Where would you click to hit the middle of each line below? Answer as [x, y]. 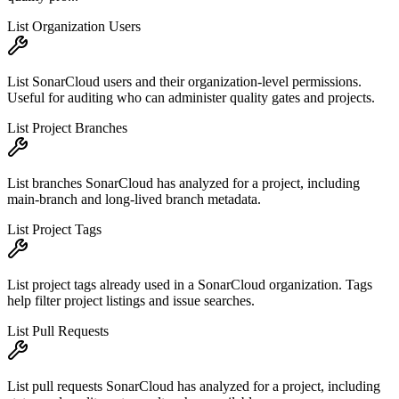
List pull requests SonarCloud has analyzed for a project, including [194, 387]
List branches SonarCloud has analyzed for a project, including [183, 183]
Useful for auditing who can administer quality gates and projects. [191, 98]
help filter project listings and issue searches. [131, 301]
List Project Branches [67, 128]
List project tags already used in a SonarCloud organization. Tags [190, 285]
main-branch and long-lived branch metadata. [134, 199]
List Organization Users [74, 27]
